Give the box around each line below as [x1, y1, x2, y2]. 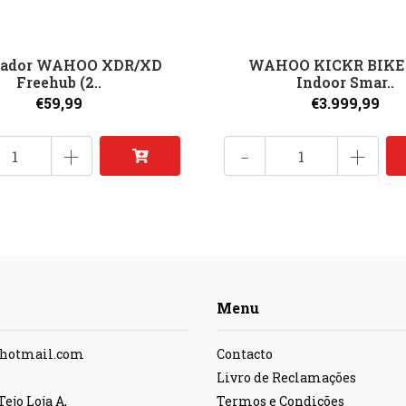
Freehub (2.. [16, 72, 102, 92]
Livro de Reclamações [217, 369, 356, 387]
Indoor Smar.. [295, 72, 394, 92]
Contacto [217, 345, 273, 363]
